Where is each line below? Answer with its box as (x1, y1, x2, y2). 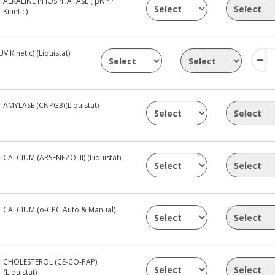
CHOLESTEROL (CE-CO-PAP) (3, 256, 98, 267)
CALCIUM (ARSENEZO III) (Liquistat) (3, 152, 122, 163)
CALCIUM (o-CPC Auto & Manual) (3, 204, 116, 215)
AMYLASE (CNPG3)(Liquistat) (3, 99, 99, 110)
